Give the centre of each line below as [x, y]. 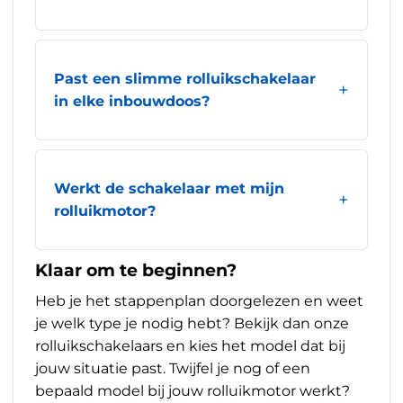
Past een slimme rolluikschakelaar [185, 79]
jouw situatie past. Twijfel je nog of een [173, 368]
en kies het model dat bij [254, 345]
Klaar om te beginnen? [136, 270]
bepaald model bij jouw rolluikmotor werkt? [193, 390]
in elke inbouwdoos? [132, 101]
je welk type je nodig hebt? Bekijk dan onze [192, 323]
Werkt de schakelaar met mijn [169, 188]
